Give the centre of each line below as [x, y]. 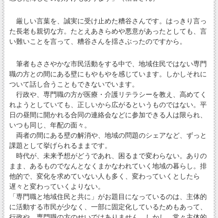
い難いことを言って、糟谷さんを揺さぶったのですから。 [98, 41]
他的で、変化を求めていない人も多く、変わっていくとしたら [104, 176]
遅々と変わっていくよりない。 [57, 186]
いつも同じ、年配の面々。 [50, 125]
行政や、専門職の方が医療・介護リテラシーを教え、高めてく [108, 94]
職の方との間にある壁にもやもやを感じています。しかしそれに [108, 74]
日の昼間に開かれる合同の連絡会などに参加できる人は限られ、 [108, 115]
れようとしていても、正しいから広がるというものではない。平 [108, 104]
